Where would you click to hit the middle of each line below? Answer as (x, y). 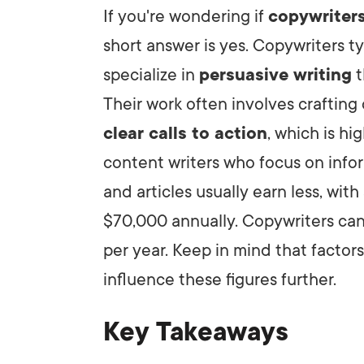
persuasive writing (275, 74)
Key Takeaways (196, 332)
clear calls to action (185, 133)
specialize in (151, 74)
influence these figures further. (220, 279)
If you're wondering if (186, 16)
